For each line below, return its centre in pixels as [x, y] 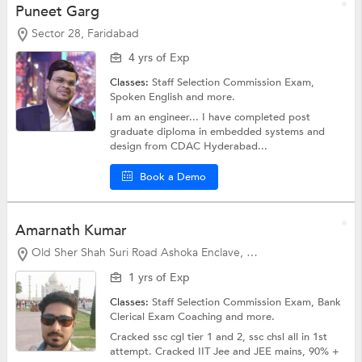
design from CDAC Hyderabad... [189, 147]
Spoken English [148, 97]
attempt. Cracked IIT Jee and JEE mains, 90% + [225, 351]
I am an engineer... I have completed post [210, 118]
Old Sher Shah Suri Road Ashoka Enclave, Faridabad [139, 253]
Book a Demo [173, 177]
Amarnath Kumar [71, 231]
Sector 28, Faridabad [85, 33]
